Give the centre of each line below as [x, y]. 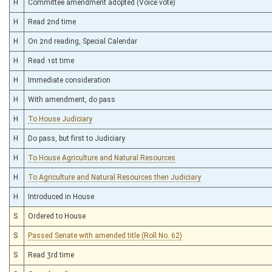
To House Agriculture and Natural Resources [102, 158]
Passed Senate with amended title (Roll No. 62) [105, 235]
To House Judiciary [60, 119]
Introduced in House [61, 196]
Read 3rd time [51, 255]
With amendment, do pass [72, 99]
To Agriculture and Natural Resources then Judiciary [114, 177]
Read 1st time [51, 60]
